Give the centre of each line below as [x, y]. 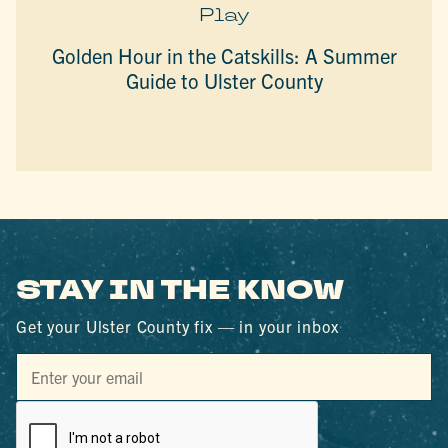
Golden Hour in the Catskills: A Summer [224, 55]
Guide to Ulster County [224, 80]
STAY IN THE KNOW [180, 291]
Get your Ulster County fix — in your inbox [177, 326]
